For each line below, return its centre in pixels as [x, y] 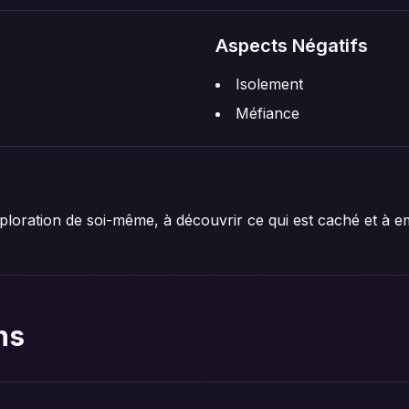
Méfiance [267, 113]
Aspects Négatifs [292, 46]
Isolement [269, 84]
